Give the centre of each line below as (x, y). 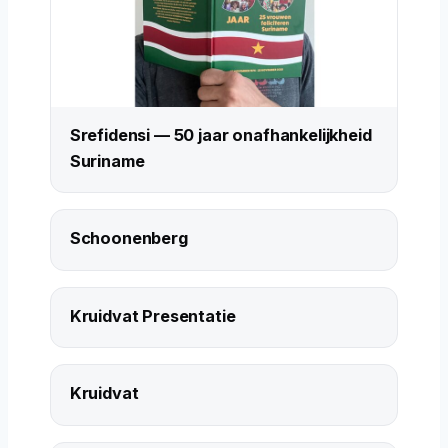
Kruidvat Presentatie (152, 315)
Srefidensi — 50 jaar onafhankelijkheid (220, 134)
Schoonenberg (128, 238)
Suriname (107, 160)
